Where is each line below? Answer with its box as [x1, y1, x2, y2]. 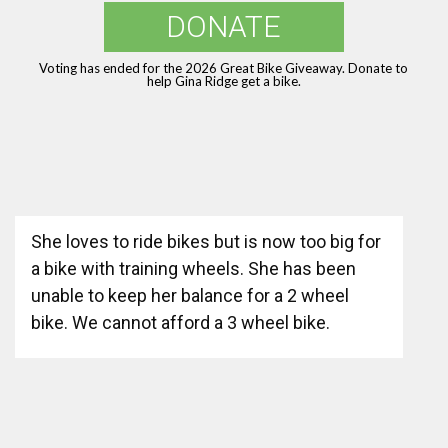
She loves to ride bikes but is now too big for [30, 231, 381, 253]
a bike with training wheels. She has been [30, 258, 356, 280]
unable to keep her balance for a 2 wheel [30, 285, 349, 307]
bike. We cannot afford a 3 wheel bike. [30, 312, 334, 334]
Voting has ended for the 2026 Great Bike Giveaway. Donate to [39, 60, 409, 77]
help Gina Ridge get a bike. [146, 73, 301, 90]
